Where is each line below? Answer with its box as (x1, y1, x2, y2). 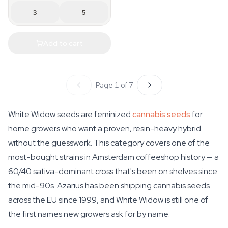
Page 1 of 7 (95, 80, 133, 90)
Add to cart (43, 38, 83, 48)
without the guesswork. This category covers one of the (8, 137, 210, 148)
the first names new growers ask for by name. (8, 209, 170, 219)
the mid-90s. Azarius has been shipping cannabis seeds (8, 180, 210, 191)
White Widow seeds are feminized (8, 109, 132, 120)
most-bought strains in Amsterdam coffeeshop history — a (8, 152, 219, 162)
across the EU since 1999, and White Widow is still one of (8, 194, 208, 205)
